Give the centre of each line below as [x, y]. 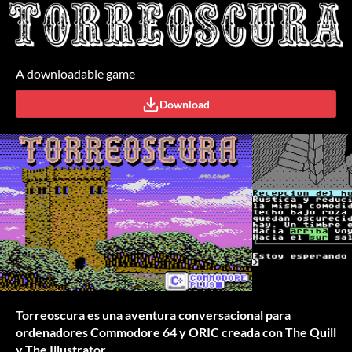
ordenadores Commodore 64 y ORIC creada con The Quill [176, 332]
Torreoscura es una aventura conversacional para [153, 315]
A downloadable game [75, 74]
